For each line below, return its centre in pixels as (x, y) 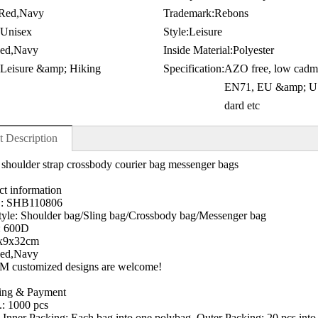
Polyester (253, 50)
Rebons (231, 13)
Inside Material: (198, 50)
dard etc (242, 106)
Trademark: (188, 13)
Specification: (193, 69)
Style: (176, 32)
